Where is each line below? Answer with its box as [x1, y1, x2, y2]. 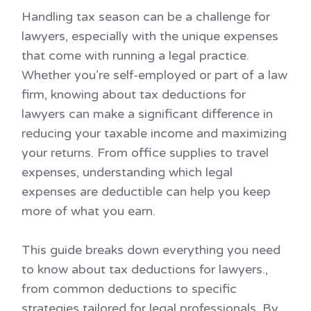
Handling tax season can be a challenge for [22, 8, 270, 24]
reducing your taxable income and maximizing [22, 125, 287, 141]
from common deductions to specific [22, 280, 237, 296]
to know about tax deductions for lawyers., [22, 261, 268, 277]
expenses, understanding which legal [22, 164, 233, 180]
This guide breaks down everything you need [22, 242, 280, 258]
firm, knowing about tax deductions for [22, 86, 246, 102]
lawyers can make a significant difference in [22, 106, 273, 121]
